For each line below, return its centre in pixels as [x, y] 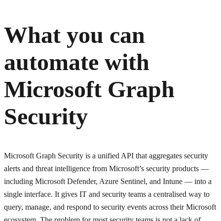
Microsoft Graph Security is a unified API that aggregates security [106, 155]
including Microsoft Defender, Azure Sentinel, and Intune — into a [108, 181]
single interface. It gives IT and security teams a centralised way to [107, 194]
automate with [77, 62]
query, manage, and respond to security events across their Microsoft [110, 207]
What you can [74, 35]
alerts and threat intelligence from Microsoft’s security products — [106, 168]
